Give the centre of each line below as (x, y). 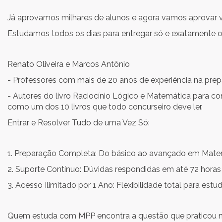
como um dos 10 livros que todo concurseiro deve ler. (105, 107)
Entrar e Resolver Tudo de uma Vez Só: (79, 123)
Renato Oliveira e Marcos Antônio (69, 64)
